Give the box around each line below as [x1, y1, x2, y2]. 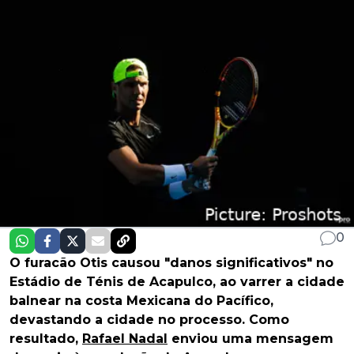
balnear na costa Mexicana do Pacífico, [9, 293, 273, 309]
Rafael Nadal [82, 331, 168, 347]
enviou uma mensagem [168, 331, 333, 347]
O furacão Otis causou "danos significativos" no [9, 255, 333, 271]
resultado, [9, 331, 82, 347]
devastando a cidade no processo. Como [9, 312, 289, 328]
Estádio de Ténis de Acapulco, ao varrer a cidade [9, 274, 345, 290]
